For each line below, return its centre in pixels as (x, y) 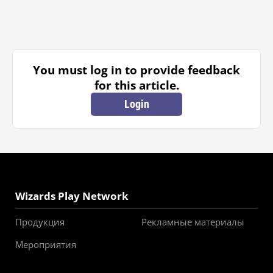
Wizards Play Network (72, 196)
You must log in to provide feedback (136, 70)
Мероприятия (46, 244)
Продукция (40, 222)
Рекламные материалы (193, 222)
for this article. (136, 85)
